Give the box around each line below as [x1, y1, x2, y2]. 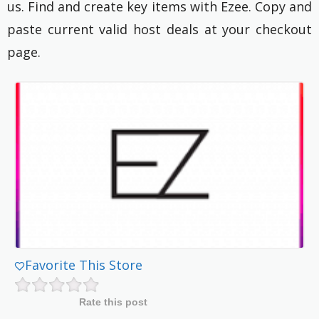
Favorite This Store [25, 256, 143, 274]
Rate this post [78, 296, 147, 308]
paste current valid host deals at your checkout [7, 21, 312, 38]
